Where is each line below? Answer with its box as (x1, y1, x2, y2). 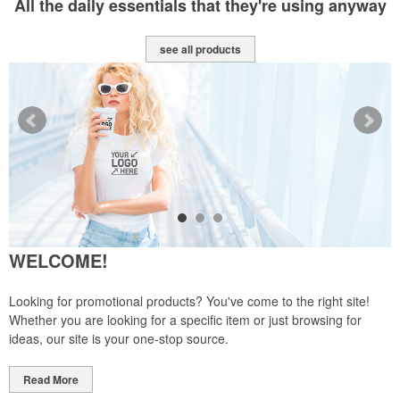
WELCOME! (9, 247, 108, 273)
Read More (23, 371, 79, 387)
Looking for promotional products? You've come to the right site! (9, 292, 370, 310)
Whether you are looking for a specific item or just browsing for (9, 311, 362, 329)
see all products (159, 41, 241, 57)
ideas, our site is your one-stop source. (9, 329, 229, 347)
